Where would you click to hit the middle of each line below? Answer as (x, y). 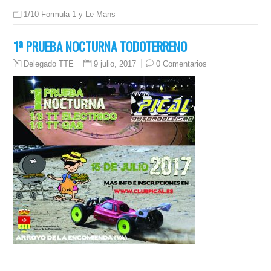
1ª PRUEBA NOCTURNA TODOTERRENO (100, 47)
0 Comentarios (182, 64)
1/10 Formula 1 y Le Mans (70, 15)
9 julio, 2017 (115, 64)
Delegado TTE (49, 64)
